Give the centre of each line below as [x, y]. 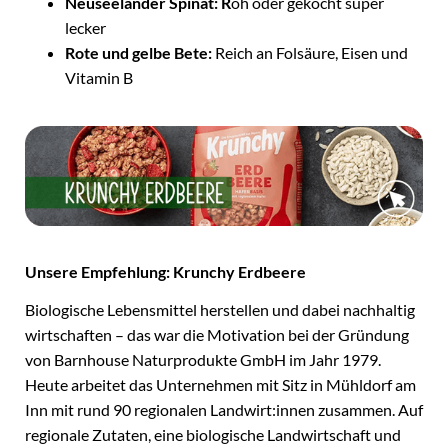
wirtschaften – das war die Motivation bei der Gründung [217, 334]
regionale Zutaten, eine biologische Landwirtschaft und [213, 434]
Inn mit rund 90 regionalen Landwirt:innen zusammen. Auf [224, 409]
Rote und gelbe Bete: [138, 52]
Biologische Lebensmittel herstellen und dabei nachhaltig [220, 309]
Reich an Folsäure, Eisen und [310, 52]
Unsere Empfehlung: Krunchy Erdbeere [165, 271]
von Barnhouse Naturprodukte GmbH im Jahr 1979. [203, 359]
